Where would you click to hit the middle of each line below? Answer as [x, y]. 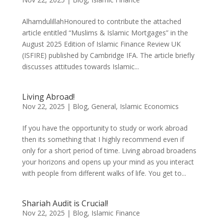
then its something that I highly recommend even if [103, 139]
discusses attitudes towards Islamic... [80, 67]
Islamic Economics [149, 106]
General [103, 106]
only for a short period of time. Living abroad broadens [109, 151]
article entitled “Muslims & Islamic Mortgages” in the [105, 33]
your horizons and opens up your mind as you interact [108, 162]
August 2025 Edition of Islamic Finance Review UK [101, 44]
